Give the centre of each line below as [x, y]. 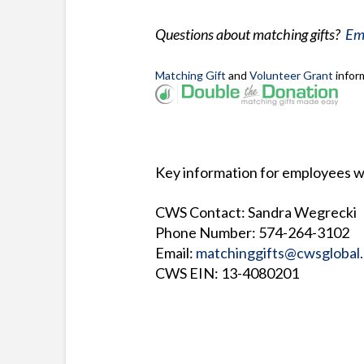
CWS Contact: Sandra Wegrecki [256, 212]
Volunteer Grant [291, 75]
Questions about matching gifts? [250, 35]
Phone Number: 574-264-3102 [252, 232]
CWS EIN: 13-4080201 [227, 273]
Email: [175, 252]
